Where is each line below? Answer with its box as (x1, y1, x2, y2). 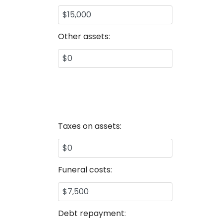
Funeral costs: (58, 164, 112, 175)
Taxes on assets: (58, 120, 121, 132)
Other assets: (58, 31, 110, 42)
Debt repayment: (58, 208, 126, 219)
